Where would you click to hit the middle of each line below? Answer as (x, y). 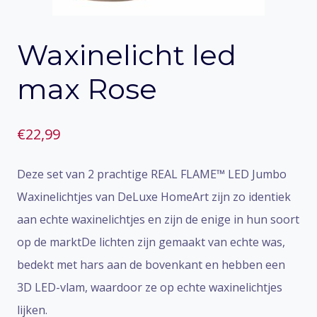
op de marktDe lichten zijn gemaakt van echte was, (151, 242)
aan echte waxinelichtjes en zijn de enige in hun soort (158, 219)
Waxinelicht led (127, 55)
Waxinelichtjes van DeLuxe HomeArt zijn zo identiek (154, 197)
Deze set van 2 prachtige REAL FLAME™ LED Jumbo (152, 174)
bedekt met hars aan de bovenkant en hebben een (151, 265)
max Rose (87, 89)
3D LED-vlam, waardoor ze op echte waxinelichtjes (150, 287)
